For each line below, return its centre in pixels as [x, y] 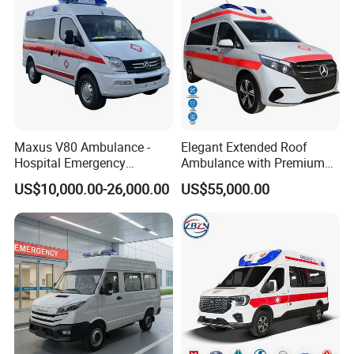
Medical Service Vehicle [80, 179]
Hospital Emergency [70, 163]
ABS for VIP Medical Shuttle [258, 179]
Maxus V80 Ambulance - [83, 147]
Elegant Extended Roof [244, 147]
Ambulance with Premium [252, 163]
